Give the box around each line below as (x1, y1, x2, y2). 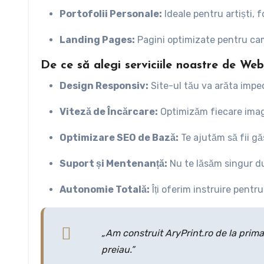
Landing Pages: (60, 34, 135, 46)
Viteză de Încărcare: (60, 106, 158, 118)
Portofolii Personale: (60, 8, 162, 20)
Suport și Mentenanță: (60, 158, 167, 170)
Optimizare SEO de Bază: (60, 132, 179, 144)
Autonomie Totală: (60, 184, 150, 196)
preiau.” (101, 244, 134, 256)
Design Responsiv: (60, 80, 148, 92)
